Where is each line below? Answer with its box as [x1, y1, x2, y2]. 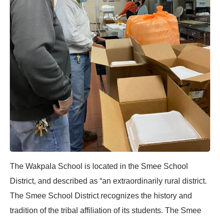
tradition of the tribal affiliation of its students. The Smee [10, 206, 201, 215]
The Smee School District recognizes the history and [10, 191, 192, 200]
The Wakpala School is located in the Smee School [10, 162, 188, 170]
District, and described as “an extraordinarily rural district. [10, 176, 207, 185]
